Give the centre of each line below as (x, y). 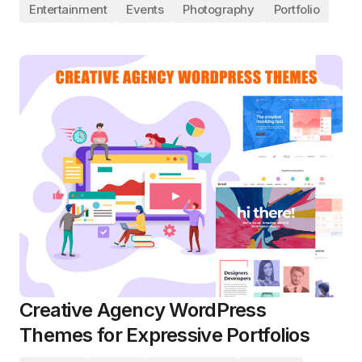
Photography (219, 9)
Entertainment (68, 9)
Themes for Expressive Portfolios (164, 335)
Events (145, 9)
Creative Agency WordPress (143, 310)
